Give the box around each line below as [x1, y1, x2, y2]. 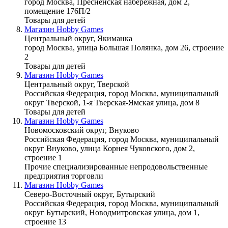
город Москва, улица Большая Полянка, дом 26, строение [24, 43, 224, 52]
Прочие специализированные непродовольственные [24, 162, 208, 171]
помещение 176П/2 [24, 6, 91, 15]
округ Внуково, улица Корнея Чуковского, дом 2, [24, 144, 195, 153]
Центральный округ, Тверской [24, 79, 129, 89]
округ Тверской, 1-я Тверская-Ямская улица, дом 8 [24, 98, 199, 107]
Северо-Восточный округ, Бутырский [24, 189, 155, 198]
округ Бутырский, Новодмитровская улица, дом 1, [24, 208, 199, 217]
